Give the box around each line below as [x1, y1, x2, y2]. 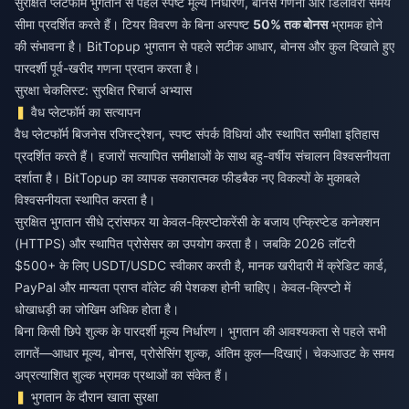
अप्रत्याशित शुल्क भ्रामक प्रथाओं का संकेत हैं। [15, 366, 229, 383]
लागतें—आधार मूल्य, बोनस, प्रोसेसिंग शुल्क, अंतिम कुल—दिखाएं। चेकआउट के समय [15, 344, 394, 361]
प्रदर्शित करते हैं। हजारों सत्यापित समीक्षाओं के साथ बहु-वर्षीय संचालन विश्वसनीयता [15, 147, 390, 163]
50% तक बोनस [253, 16, 328, 32]
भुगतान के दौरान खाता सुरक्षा [31, 388, 159, 404]
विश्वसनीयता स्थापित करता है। [15, 191, 155, 207]
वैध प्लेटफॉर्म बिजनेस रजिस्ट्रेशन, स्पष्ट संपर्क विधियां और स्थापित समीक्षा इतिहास [15, 125, 379, 142]
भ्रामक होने [328, 16, 383, 32]
